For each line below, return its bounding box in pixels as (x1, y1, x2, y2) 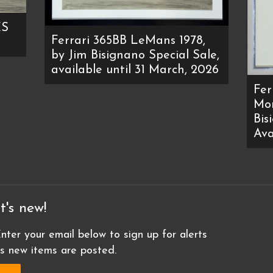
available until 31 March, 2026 (51, 64, 219, 77)
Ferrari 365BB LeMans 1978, (51, 35, 205, 48)
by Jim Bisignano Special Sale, (51, 49, 219, 62)
